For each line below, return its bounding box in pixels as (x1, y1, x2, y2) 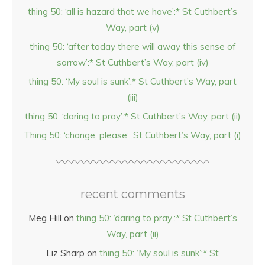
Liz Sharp (46, 247, 85, 258)
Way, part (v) (105, 22, 160, 33)
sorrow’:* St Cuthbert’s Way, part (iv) (56, 57, 209, 68)
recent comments (80, 187, 185, 201)
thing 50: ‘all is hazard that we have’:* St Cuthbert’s (28, 6, 237, 17)
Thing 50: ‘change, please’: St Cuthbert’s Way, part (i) (24, 130, 241, 141)
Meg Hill (28, 212, 62, 224)
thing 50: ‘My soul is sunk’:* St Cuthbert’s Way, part (28, 76, 237, 87)
